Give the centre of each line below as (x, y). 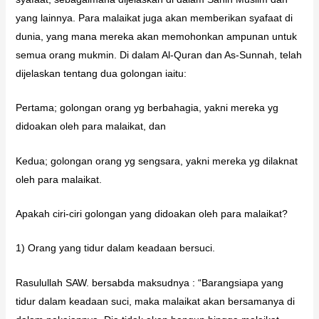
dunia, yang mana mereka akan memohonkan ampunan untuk (156, 36)
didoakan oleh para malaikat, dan (90, 126)
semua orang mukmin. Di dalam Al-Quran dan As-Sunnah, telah (158, 54)
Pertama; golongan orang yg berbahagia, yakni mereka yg (147, 108)
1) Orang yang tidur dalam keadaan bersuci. (115, 248)
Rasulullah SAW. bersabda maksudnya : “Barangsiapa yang (149, 282)
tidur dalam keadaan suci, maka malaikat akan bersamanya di (155, 301)
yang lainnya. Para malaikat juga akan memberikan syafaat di (154, 17)
